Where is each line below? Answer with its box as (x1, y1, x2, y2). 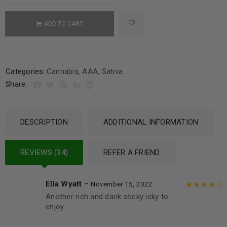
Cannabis (46, 67, 79, 77)
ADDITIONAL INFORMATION (103, 118, 199, 127)
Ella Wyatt (46, 179, 84, 189)
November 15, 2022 (91, 180, 153, 188)
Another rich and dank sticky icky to (46, 192, 168, 202)
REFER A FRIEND (103, 148, 160, 158)
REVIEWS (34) (20, 148, 68, 158)
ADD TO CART (44, 20, 83, 28)
